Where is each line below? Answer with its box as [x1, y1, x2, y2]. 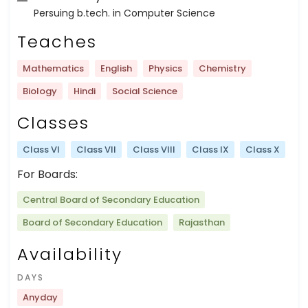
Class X [245, 142, 280, 156]
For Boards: [17, 166, 78, 182]
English [100, 61, 132, 75]
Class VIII [133, 142, 175, 156]
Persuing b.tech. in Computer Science [34, 5, 215, 20]
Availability [17, 242, 122, 265]
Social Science [112, 84, 177, 98]
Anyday [23, 290, 58, 304]
